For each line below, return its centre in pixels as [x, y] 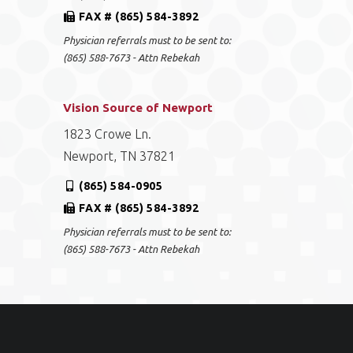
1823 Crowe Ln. [108, 134]
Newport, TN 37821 [119, 156]
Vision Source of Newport [138, 108]
